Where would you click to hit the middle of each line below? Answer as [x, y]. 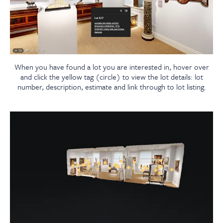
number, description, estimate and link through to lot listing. [111, 87]
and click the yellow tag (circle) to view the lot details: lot [111, 77]
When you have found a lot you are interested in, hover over [111, 67]
